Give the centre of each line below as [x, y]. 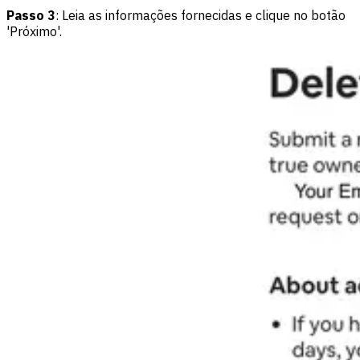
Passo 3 [31, 16]
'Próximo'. [34, 32]
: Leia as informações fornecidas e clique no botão [200, 16]
